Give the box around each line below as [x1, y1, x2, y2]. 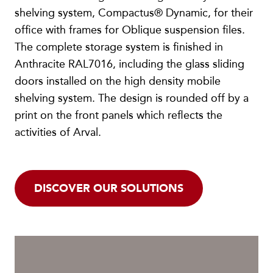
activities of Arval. [15, 126, 101, 139]
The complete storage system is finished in [15, 40, 223, 54]
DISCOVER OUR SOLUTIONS [34, 182, 183, 195]
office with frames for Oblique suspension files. [15, 23, 245, 37]
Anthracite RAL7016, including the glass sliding [15, 57, 244, 71]
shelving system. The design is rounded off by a [15, 91, 249, 105]
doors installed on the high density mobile [15, 74, 221, 88]
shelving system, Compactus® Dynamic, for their [15, 6, 253, 19]
